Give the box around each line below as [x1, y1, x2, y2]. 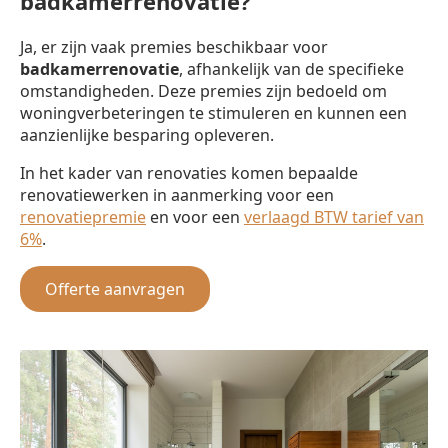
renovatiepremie [20, 205, 146, 228]
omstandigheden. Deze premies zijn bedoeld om [20, 79, 387, 102]
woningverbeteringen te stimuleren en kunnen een [20, 101, 407, 124]
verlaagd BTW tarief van [244, 205, 424, 228]
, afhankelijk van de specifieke [179, 57, 404, 80]
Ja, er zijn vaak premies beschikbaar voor [20, 35, 328, 58]
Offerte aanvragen [45, 277, 185, 300]
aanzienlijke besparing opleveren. [20, 123, 274, 146]
